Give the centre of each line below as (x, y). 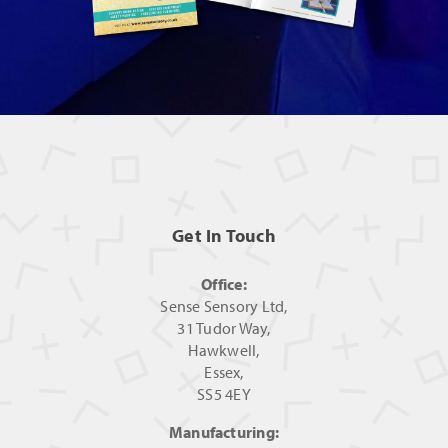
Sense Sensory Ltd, (224, 306)
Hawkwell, (224, 350)
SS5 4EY (224, 394)
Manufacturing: (224, 432)
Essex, (224, 372)
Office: (224, 284)
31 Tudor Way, (224, 328)
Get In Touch (224, 236)
